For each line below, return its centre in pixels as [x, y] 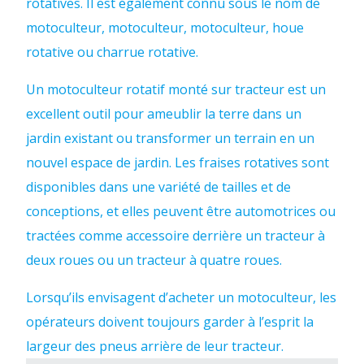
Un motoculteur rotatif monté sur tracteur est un [176, 89]
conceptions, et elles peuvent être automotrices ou [181, 211]
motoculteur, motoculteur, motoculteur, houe [165, 28]
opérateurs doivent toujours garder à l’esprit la [170, 322]
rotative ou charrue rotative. [112, 52]
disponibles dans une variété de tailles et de [158, 187]
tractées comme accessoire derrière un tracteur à [175, 236]
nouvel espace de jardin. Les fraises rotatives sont [178, 162]
